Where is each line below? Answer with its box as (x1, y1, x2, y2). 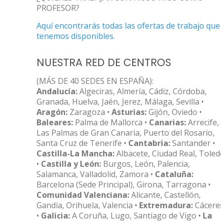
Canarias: (149, 117, 186, 128)
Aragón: (37, 107, 68, 117)
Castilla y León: (41, 158, 101, 169)
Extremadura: (139, 200, 193, 211)
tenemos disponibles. (37, 31, 115, 41)
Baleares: (37, 117, 73, 128)
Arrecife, (186, 117, 219, 128)
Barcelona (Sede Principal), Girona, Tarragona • (37, 179, 211, 190)
